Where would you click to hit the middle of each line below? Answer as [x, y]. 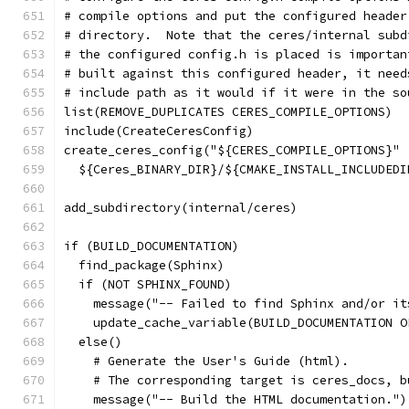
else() [93, 342]
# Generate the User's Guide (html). [206, 361]
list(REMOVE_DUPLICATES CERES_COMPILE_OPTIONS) [228, 112]
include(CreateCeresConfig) [159, 131]
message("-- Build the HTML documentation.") [236, 399]
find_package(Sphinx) [144, 265]
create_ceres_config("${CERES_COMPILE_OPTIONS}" [232, 150]
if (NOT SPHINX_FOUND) [148, 284]
